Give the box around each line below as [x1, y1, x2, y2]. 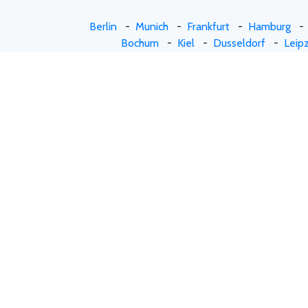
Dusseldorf [212, 36, 265, 49]
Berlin [89, 19, 117, 33]
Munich [135, 19, 168, 33]
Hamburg [248, 19, 291, 33]
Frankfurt [187, 19, 230, 33]
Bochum [120, 36, 159, 49]
